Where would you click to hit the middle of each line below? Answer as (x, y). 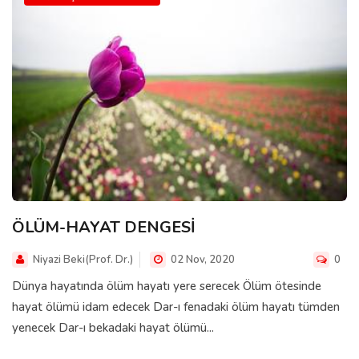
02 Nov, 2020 (202, 259)
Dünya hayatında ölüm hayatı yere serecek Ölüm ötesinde (167, 286)
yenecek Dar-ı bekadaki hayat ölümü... (113, 327)
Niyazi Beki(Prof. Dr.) (83, 259)
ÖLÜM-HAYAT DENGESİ (104, 227)
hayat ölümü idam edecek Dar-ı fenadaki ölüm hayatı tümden (176, 307)
